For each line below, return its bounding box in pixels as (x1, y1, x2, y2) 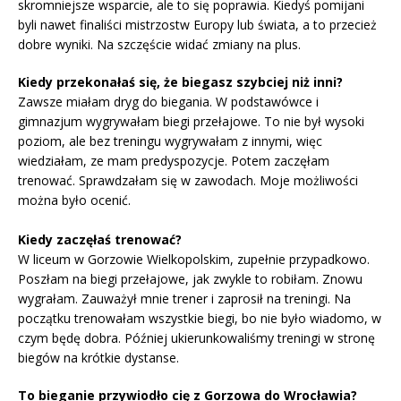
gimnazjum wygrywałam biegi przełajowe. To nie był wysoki (18, 113, 364, 131)
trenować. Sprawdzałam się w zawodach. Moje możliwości (18, 172, 358, 190)
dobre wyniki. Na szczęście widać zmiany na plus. (18, 36, 301, 54)
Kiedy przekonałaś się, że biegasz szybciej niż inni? (18, 73, 343, 91)
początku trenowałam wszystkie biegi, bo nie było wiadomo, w (18, 310, 381, 328)
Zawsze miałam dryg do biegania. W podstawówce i (18, 93, 319, 111)
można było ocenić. (18, 192, 131, 209)
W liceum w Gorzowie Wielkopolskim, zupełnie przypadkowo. (18, 251, 370, 269)
